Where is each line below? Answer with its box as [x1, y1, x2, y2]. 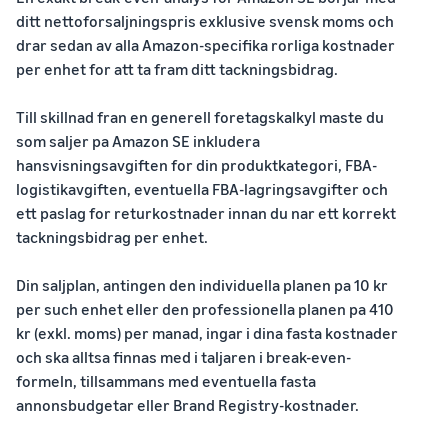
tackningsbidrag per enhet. [16, 227, 208, 248]
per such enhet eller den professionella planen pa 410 [16, 299, 394, 320]
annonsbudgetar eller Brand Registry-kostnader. [16, 395, 359, 416]
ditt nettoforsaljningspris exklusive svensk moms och [16, 11, 394, 32]
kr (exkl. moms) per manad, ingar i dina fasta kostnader [16, 323, 398, 344]
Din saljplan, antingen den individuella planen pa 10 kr [16, 275, 388, 296]
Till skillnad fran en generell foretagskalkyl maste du [16, 107, 384, 128]
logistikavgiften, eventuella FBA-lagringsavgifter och [16, 179, 388, 200]
